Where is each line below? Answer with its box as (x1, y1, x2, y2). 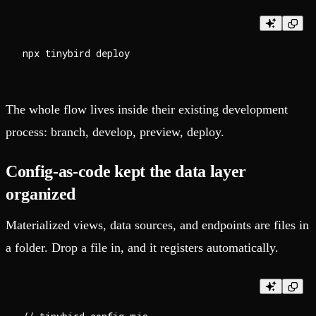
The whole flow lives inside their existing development (6, 102, 288, 117)
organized (6, 185, 76, 204)
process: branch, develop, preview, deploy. (6, 125, 224, 140)
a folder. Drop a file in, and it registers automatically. (6, 241, 279, 255)
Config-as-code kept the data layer (6, 162, 247, 181)
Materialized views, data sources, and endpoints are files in (6, 218, 309, 233)
